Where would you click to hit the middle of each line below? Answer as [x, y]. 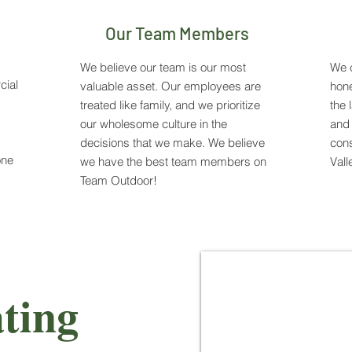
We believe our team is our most [163, 67]
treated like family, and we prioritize [170, 105]
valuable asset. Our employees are [170, 86]
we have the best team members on [173, 161]
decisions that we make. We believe [172, 143]
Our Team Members [177, 33]
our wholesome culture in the [154, 124]
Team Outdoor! [120, 180]
